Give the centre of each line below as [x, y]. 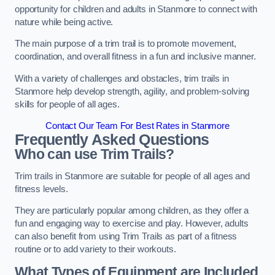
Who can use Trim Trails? [95, 154]
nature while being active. [64, 22]
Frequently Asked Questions [112, 140]
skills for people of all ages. [67, 104]
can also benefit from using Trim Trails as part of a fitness [126, 237]
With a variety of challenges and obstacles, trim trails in [122, 78]
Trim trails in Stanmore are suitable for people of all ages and [132, 176]
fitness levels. [41, 189]
